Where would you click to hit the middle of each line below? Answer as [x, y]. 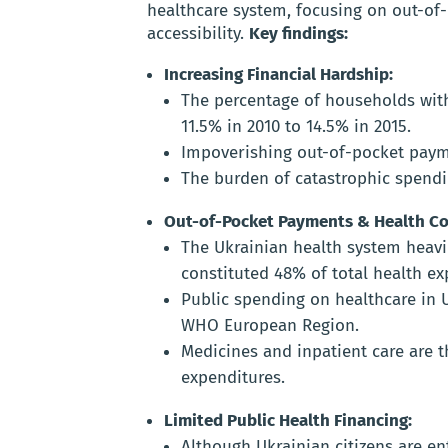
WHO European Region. [270, 326]
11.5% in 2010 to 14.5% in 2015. [296, 127]
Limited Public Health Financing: [288, 421]
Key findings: [298, 34]
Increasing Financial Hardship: [278, 75]
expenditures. [233, 378]
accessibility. [198, 34]
